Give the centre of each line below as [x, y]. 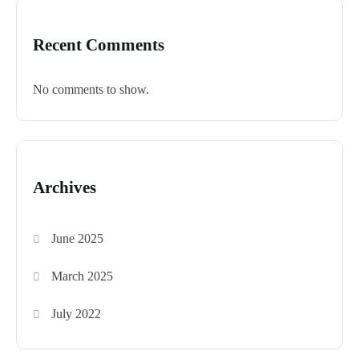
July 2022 [77, 313]
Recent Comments [99, 44]
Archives [65, 187]
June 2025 [78, 238]
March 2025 [83, 276]
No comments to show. [91, 89]
